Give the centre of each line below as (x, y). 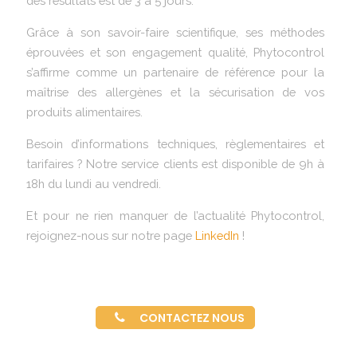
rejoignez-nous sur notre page (111, 236)
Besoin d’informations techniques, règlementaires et (176, 144)
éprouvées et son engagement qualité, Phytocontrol (176, 53)
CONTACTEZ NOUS (192, 318)
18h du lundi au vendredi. (94, 184)
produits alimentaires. (84, 112)
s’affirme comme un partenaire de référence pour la (176, 73)
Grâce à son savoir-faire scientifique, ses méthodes (176, 33)
